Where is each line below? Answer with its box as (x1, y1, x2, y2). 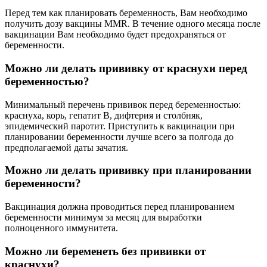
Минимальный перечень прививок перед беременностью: (5, 99, 241, 110)
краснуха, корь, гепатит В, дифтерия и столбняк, (5, 110, 203, 120)
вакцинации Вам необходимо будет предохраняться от (5, 29, 226, 40)
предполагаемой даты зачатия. (5, 142, 128, 153)
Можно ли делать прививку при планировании (5, 164, 252, 177)
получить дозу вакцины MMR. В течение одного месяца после (5, 18, 260, 29)
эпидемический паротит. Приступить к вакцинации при (5, 120, 235, 131)
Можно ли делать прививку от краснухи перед (5, 61, 247, 74)
